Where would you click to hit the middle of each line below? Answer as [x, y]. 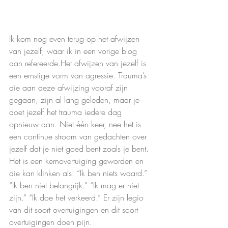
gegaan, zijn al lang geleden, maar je [76, 100]
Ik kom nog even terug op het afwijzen [76, 39]
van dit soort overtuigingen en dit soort [75, 210]
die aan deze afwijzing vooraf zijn [70, 88]
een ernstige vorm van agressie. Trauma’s [79, 76]
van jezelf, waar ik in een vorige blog [74, 51]
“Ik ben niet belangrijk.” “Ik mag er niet [75, 186]
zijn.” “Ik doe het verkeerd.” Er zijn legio [78, 198]
